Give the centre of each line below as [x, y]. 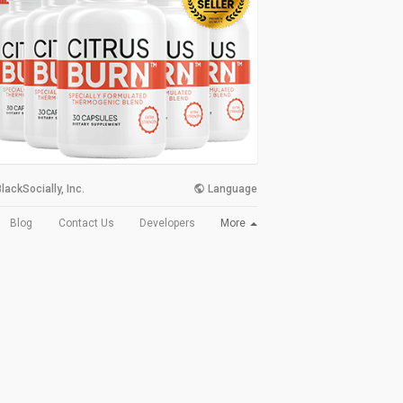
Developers [167, 224]
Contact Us [86, 224]
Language [231, 189]
